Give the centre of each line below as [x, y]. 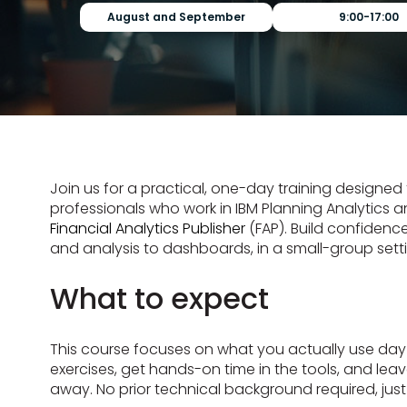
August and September [177, 17]
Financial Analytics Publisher [147, 228]
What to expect [159, 299]
